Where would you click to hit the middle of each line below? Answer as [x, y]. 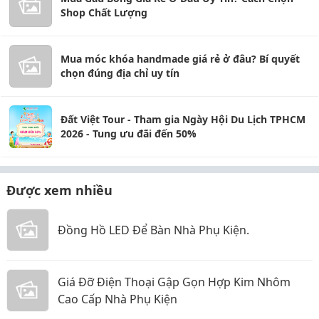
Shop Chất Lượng [104, 12]
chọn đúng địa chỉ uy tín [120, 73]
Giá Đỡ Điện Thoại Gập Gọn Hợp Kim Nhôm [174, 282]
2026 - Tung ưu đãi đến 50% [129, 133]
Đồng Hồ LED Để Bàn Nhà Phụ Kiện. [153, 230]
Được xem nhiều [59, 190]
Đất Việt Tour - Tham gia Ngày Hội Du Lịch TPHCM [183, 119]
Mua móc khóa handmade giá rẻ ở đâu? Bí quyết [180, 58]
